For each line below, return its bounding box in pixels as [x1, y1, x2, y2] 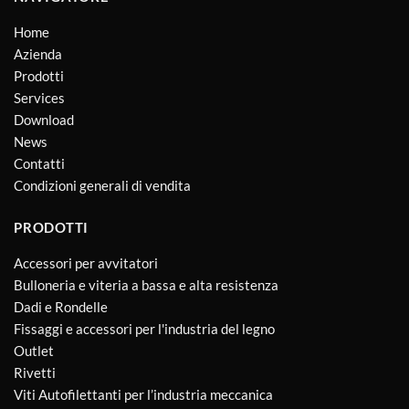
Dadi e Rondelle [14, 299, 108, 316]
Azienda [14, 45, 62, 62]
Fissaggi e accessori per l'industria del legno [14, 320, 275, 338]
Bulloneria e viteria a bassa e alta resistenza [14, 277, 278, 294]
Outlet [14, 342, 54, 360]
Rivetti [14, 364, 56, 382]
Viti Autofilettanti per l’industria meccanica [14, 386, 273, 404]
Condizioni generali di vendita [14, 176, 191, 194]
